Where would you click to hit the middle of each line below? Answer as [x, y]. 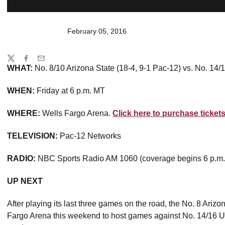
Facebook [37, 63]
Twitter [17, 63]
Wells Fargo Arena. [76, 113]
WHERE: [24, 113]
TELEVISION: [33, 136]
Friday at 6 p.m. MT [70, 91]
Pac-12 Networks [90, 136]
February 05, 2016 [97, 31]
